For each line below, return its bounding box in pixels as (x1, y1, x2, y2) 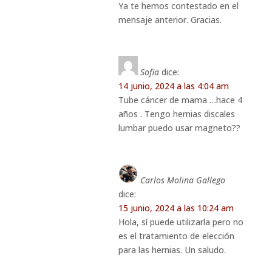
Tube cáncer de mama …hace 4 (118, 93, 242, 106)
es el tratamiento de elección (118, 229, 234, 242)
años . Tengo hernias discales (118, 107, 235, 120)
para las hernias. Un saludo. (118, 243, 226, 256)
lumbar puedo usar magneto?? (118, 121, 240, 134)
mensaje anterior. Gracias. (118, 13, 222, 25)
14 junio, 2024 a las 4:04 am (118, 80, 229, 92)
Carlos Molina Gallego (140, 174, 225, 186)
